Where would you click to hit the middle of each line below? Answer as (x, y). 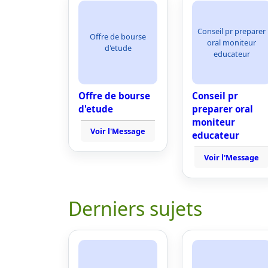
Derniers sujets (135, 208)
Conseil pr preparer (232, 31)
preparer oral (223, 109)
